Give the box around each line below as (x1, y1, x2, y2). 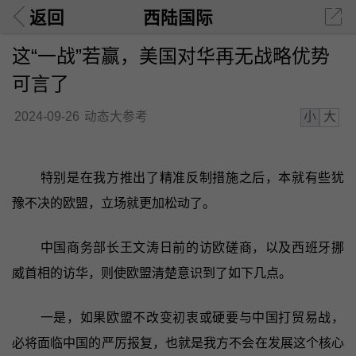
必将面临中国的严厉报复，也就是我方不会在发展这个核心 (11, 335, 345, 350)
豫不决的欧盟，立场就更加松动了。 (11, 195, 215, 210)
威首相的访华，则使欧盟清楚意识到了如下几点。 (11, 265, 292, 280)
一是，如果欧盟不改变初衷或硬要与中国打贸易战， (40, 310, 345, 324)
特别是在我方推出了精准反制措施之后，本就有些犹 (40, 170, 345, 184)
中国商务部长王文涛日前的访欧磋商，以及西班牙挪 (40, 240, 345, 254)
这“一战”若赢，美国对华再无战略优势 (11, 44, 330, 67)
